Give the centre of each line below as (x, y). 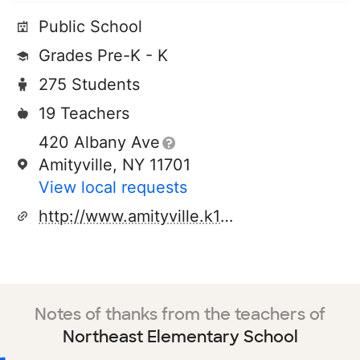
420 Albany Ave (99, 142)
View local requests (113, 187)
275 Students (89, 84)
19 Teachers (84, 113)
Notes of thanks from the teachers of (180, 314)
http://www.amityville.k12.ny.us (227, 216)
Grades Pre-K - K (103, 55)
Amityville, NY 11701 (115, 165)
